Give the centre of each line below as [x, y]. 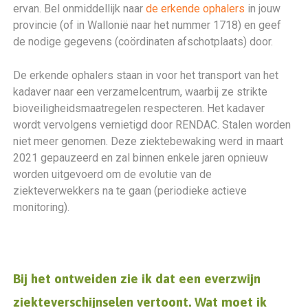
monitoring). [42, 207]
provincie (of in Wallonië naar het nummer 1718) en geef [147, 25]
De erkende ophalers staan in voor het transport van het [146, 75]
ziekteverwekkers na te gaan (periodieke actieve [130, 191]
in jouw [263, 9]
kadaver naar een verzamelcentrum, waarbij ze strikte [141, 92]
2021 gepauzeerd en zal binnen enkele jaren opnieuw [141, 158]
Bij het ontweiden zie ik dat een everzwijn [137, 278]
